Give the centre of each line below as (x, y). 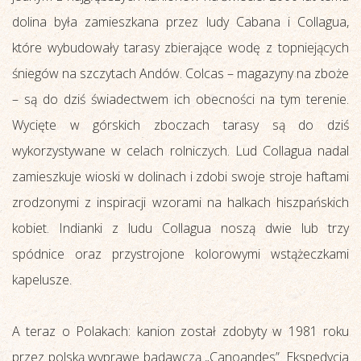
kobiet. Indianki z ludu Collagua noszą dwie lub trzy (180, 228)
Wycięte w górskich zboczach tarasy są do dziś (180, 124)
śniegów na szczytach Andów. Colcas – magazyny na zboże (180, 73)
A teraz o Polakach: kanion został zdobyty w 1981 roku (180, 331)
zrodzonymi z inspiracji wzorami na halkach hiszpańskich (180, 202)
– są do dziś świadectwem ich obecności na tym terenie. (180, 99)
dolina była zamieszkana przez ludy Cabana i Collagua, (180, 21)
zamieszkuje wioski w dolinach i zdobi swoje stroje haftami (180, 176)
